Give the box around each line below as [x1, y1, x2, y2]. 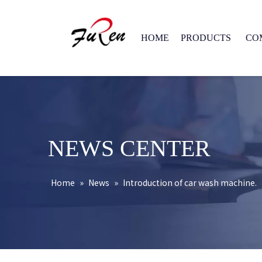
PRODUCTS [181, 33, 231, 43]
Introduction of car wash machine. [123, 177, 257, 188]
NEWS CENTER [48, 135, 211, 161]
